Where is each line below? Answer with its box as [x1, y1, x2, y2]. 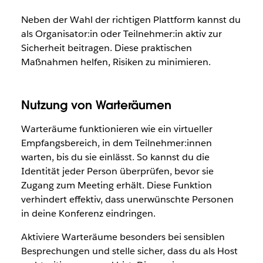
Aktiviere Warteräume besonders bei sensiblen [21, 231, 225, 244]
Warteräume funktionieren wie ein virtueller [21, 123, 213, 136]
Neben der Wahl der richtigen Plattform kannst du [21, 14, 241, 26]
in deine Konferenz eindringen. [21, 207, 156, 220]
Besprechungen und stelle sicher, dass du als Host [21, 245, 238, 258]
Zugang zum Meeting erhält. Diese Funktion [21, 179, 212, 192]
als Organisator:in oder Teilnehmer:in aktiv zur [21, 28, 222, 41]
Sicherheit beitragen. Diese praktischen [21, 42, 192, 55]
